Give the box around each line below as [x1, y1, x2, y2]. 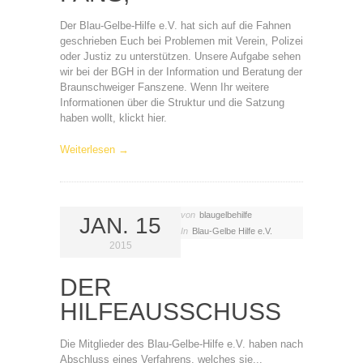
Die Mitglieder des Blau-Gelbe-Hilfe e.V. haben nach [60, 338, 303, 350]
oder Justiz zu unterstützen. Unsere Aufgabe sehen [60, 50, 301, 62]
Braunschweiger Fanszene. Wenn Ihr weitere [60, 81, 269, 93]
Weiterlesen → [60, 143, 129, 156]
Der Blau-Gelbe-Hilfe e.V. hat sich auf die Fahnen [60, 19, 291, 32]
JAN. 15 [79, 213, 161, 238]
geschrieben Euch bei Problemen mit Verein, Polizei [60, 35, 303, 47]
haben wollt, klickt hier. [60, 112, 167, 124]
